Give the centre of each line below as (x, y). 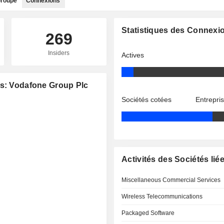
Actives (133, 55)
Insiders (59, 53)
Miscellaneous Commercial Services (171, 180)
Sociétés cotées (147, 99)
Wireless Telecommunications (162, 196)
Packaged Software (148, 213)
